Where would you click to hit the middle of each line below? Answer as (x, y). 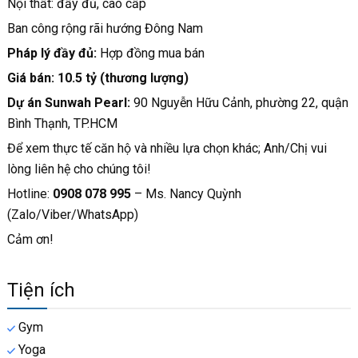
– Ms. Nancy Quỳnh (186, 194)
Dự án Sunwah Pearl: (70, 103)
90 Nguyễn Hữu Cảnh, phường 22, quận (241, 103)
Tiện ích (41, 290)
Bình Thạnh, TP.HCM (62, 123)
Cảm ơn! (30, 239)
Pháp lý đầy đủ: (52, 53)
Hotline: (30, 194)
